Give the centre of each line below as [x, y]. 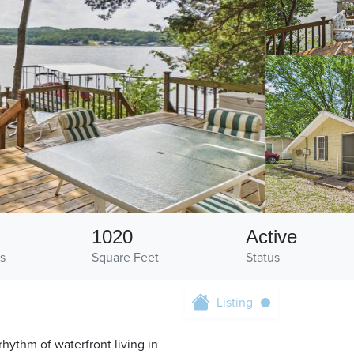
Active [271, 237]
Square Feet [126, 258]
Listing [235, 303]
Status [262, 258]
